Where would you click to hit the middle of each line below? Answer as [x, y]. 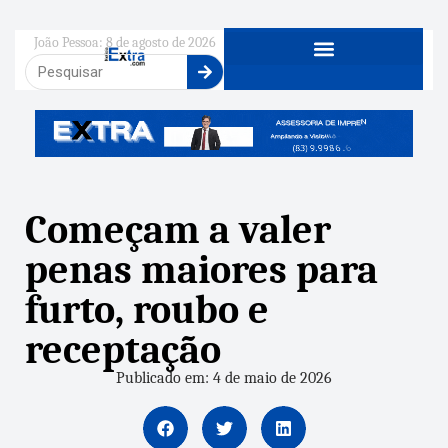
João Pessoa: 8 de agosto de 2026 [124, 42]
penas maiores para [201, 269]
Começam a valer [178, 229]
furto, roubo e [147, 309]
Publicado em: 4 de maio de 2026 [224, 377]
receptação [123, 349]
